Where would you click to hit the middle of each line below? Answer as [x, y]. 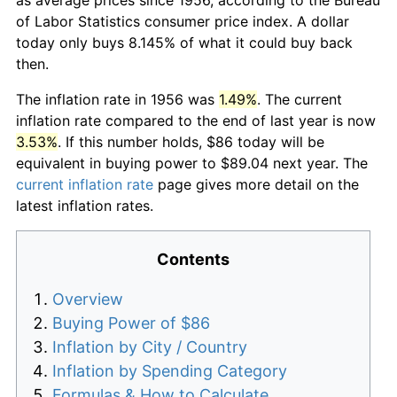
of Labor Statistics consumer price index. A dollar [183, 21]
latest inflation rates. [85, 205]
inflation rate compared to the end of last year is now [196, 120]
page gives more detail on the [256, 184]
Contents [193, 259]
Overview [88, 299]
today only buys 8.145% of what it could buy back [184, 42]
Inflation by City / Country [150, 346]
